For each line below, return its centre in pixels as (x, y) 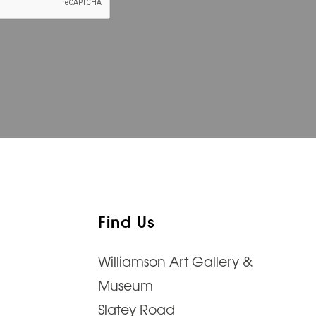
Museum (126, 285)
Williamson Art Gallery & (175, 261)
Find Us (127, 220)
